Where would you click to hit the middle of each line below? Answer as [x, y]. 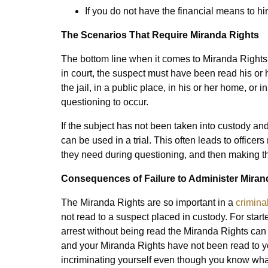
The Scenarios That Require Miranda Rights [160, 35]
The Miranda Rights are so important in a [148, 202]
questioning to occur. [105, 102]
